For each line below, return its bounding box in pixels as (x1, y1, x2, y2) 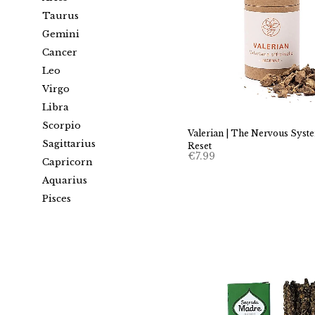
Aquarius (42, 174, 87, 187)
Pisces (42, 193, 71, 205)
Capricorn (42, 156, 93, 169)
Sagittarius (42, 138, 96, 150)
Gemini (42, 28, 79, 41)
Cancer (42, 46, 77, 59)
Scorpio (42, 120, 81, 132)
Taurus (42, 10, 79, 22)
